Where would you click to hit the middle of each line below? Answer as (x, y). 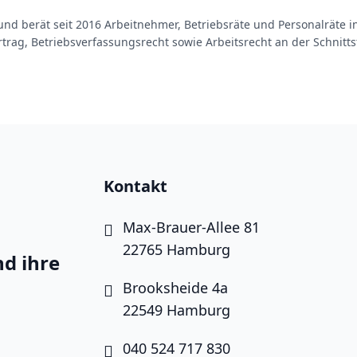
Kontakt (135, 186)
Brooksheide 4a (175, 287)
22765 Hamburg (177, 249)
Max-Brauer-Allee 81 (191, 227)
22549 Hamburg (177, 310)
